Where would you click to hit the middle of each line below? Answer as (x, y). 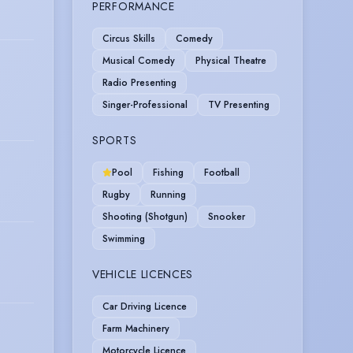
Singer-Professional (145, 104)
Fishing (168, 172)
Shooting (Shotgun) (145, 216)
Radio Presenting (139, 82)
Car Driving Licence (145, 306)
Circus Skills (129, 38)
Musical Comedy (139, 60)
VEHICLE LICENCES (143, 274)
